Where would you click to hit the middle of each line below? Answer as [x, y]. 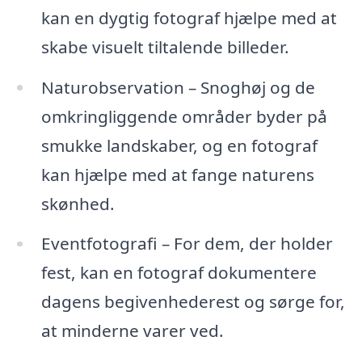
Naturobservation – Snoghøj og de [178, 87]
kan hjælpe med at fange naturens [177, 174]
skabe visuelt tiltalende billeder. [165, 46]
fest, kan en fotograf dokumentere [179, 273]
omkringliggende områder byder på [184, 116]
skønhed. [78, 203]
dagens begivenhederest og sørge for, [193, 302]
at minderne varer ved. [132, 331]
